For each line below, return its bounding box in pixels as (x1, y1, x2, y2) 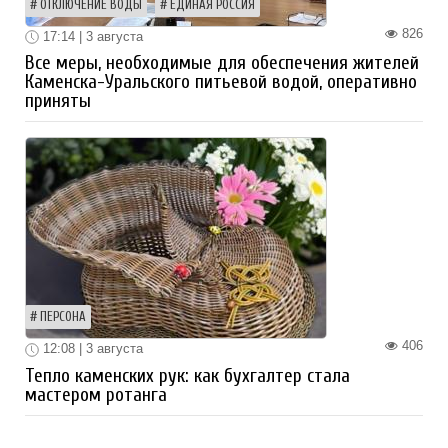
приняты (25, 90, 91, 113)
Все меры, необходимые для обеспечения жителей (25, 52, 419, 75)
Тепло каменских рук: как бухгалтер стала (25, 364, 350, 387)
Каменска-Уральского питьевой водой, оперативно (25, 71, 417, 94)
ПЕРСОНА (40, 310, 86, 325)
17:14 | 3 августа (39, 28, 143, 44)
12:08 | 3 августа (39, 341, 143, 357)
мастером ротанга (25, 383, 167, 406)
